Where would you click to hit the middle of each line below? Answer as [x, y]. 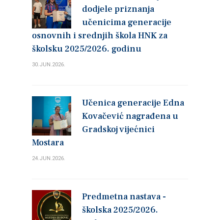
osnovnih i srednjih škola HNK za [100, 35]
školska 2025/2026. [120, 210]
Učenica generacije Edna [133, 103]
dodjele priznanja [118, 9]
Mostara [48, 142]
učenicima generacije [127, 22]
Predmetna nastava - [124, 196]
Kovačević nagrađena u [130, 116]
